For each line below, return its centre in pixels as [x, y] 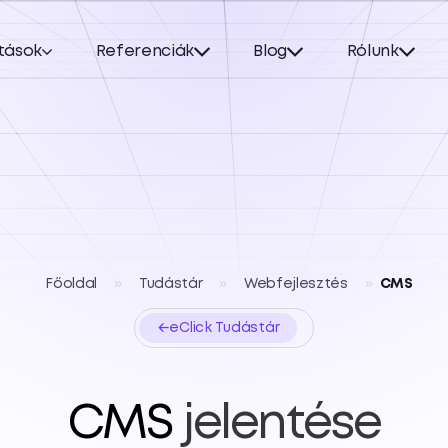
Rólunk [372, 51]
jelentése [281, 424]
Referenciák [145, 51]
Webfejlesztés [296, 284]
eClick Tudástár [224, 328]
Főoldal [71, 284]
